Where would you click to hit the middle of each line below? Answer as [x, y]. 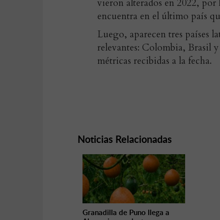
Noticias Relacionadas [125, 139]
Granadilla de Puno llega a [126, 212]
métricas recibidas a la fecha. [154, 61]
